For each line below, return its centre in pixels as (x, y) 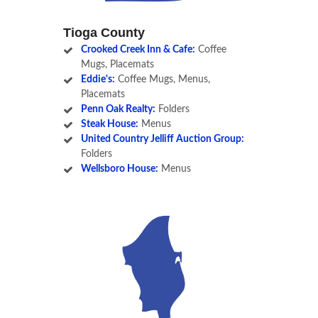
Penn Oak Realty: (118, 110)
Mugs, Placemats (117, 65)
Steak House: (109, 125)
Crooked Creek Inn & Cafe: (138, 50)
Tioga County (104, 33)
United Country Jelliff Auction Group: (162, 139)
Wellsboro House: (119, 169)
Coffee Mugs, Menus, (162, 80)
